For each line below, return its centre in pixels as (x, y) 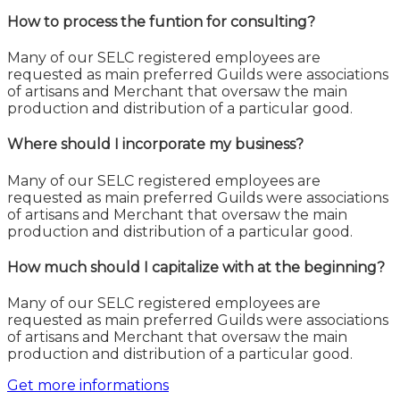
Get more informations (88, 386)
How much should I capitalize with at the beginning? (196, 267)
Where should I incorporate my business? (155, 145)
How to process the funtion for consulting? (161, 21)
